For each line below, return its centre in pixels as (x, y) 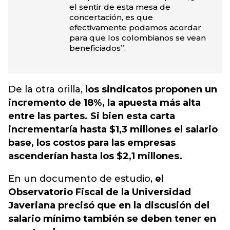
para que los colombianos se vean (137, 38)
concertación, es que (111, 17)
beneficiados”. (97, 48)
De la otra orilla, (47, 89)
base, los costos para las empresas (92, 143)
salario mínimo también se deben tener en (112, 219)
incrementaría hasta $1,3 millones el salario (113, 129)
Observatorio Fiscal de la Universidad (100, 192)
